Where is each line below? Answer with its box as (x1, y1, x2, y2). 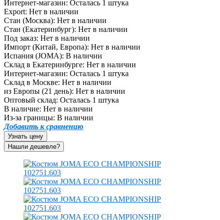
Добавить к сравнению (4, 122, 83, 131)
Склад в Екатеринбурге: (4, 60, 84, 69)
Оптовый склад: (4, 95, 58, 104)
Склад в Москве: (4, 78, 60, 86)
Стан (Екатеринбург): (4, 25, 76, 33)
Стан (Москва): (4, 16, 55, 25)
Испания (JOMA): (4, 51, 64, 60)
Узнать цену (8, 132, 43, 140)
